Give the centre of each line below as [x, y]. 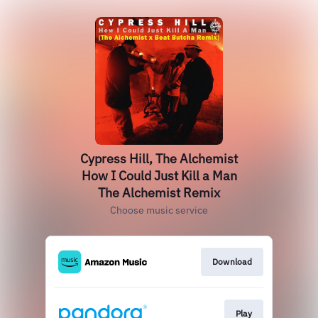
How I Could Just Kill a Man [159, 176]
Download [232, 262]
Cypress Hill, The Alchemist [159, 159]
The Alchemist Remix [159, 193]
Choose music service [159, 210]
